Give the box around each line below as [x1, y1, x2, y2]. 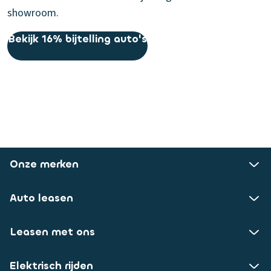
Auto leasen [10, 191, 73, 205]
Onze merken [10, 157, 79, 171]
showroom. [7, 5, 59, 21]
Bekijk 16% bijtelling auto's [8, 32, 147, 46]
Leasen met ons [10, 225, 95, 239]
